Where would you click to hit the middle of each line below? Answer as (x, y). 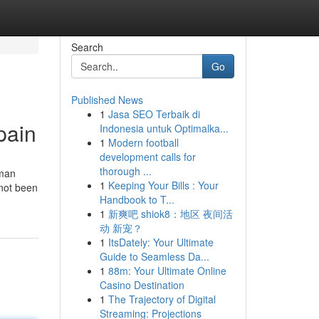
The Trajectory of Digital (162, 299)
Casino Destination (142, 285)
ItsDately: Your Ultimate (161, 242)
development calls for (147, 157)
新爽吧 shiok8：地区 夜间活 (170, 214)
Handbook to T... (137, 199)
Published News (107, 100)
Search (87, 47)
